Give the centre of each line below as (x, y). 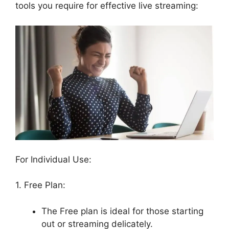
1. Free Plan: (40, 185)
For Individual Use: (53, 159)
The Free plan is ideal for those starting (122, 211)
